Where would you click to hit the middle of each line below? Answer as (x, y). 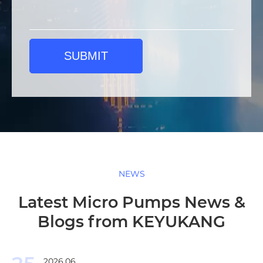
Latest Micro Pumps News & (131, 202)
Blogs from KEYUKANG (131, 222)
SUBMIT (86, 56)
